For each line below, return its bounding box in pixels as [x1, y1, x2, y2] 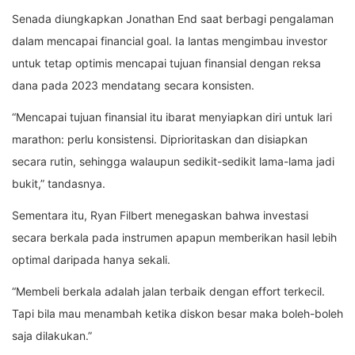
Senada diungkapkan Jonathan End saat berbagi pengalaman [12, 12, 334, 26]
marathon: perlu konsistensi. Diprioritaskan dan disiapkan [12, 132, 307, 147]
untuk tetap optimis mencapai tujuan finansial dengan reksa [12, 56, 321, 71]
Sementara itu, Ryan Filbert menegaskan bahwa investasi [12, 208, 308, 223]
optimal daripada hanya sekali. [12, 253, 170, 267]
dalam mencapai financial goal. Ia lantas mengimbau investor [12, 34, 327, 48]
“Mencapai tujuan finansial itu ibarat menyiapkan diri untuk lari [12, 110, 332, 124]
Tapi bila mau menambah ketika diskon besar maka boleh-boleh [12, 307, 343, 321]
